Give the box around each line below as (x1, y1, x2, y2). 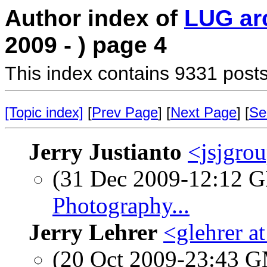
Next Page (170, 104, 237, 120)
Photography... (52, 193, 190, 218)
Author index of (5, 5, 184, 31)
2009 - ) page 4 (5, 32, 167, 58)
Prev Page (92, 104, 158, 120)
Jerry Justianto (29, 139, 182, 164)
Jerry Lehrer (29, 219, 157, 245)
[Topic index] (5, 104, 83, 120)
